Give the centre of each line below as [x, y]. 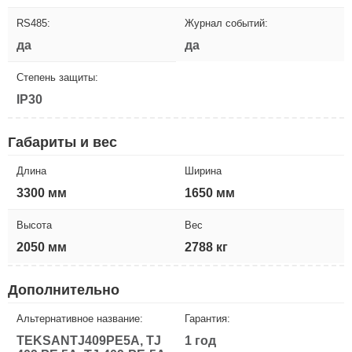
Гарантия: [207, 318]
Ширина [203, 170]
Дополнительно [64, 290]
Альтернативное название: [80, 318]
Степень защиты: [57, 77]
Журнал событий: [226, 23]
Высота [34, 225]
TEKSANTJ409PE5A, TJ [89, 340]
